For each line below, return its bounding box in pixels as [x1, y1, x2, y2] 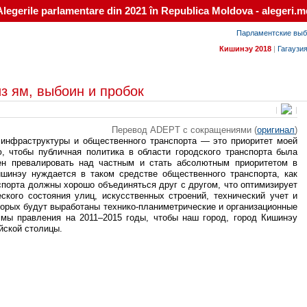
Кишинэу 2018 [219, 44, 271, 53]
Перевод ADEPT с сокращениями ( [112, 125, 258, 135]
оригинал [257, 125, 295, 135]
